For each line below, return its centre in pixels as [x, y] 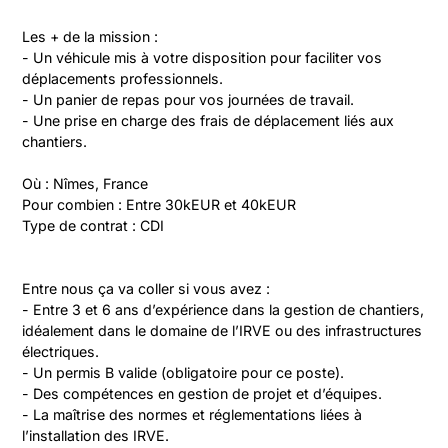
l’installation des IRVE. [96, 435]
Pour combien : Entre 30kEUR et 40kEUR [159, 204]
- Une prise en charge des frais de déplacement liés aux [208, 120]
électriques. [61, 351]
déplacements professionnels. [123, 78]
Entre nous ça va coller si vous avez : [146, 288]
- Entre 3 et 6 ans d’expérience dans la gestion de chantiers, [223, 309]
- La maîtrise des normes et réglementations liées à [192, 414]
